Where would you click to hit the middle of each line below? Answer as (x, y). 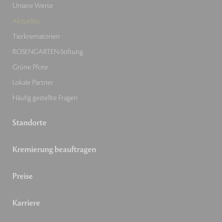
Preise (23, 176)
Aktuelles (26, 21)
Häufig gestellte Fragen (45, 98)
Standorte (29, 123)
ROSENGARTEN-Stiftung (48, 52)
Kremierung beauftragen (54, 149)
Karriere (26, 203)
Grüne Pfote (30, 67)
